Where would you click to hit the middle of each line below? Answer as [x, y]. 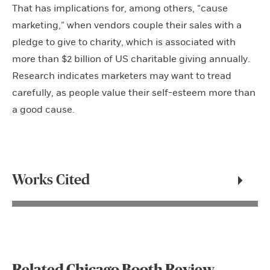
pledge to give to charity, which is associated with [124, 42]
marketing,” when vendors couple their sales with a [127, 25]
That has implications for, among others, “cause [120, 8]
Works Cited [51, 180]
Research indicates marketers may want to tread [122, 76]
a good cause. [43, 110]
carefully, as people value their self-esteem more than [134, 93]
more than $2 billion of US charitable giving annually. [131, 59]
